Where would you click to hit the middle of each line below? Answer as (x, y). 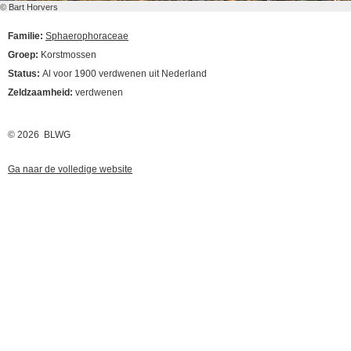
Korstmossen (69, 55)
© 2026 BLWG (39, 135)
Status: (25, 74)
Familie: (27, 36)
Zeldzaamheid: (42, 92)
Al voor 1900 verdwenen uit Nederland (125, 74)
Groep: (24, 55)
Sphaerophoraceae (87, 36)
